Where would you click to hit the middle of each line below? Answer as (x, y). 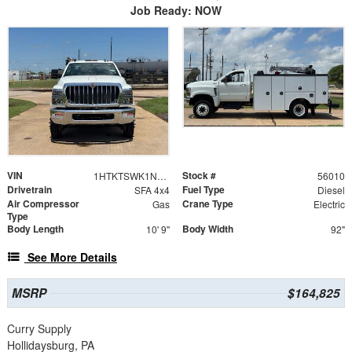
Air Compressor (43, 203)
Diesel (331, 189)
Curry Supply (39, 328)
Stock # (199, 175)
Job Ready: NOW (176, 11)
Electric (329, 203)
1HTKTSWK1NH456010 (161, 175)
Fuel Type (203, 189)
